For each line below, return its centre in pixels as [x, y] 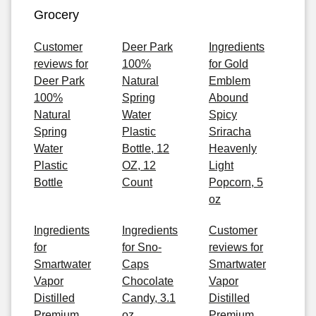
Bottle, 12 [146, 148]
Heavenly [233, 148]
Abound [229, 98]
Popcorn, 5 [236, 182]
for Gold [229, 64]
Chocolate [148, 281]
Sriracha [230, 132]
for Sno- [142, 247]
